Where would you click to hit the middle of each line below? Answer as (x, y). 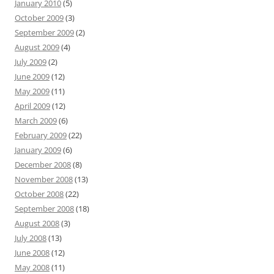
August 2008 (37, 223)
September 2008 (44, 209)
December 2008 (43, 165)
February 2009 (41, 135)
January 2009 (38, 150)
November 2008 (44, 179)
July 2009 (31, 62)
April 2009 (32, 106)
